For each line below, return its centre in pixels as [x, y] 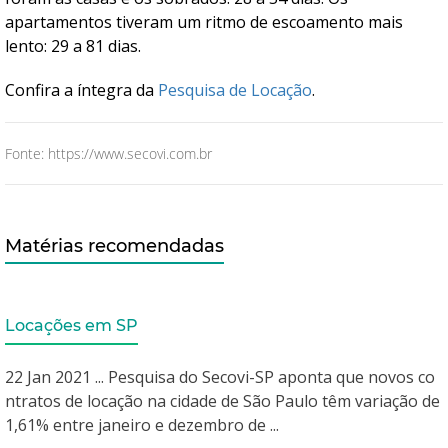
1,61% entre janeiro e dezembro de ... [142, 425]
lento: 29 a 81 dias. [73, 46]
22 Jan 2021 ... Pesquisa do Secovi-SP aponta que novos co [220, 377]
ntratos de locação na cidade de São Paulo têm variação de [222, 401]
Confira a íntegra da [81, 90]
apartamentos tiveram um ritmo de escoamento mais [204, 22]
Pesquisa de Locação [235, 90]
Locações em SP [71, 325]
